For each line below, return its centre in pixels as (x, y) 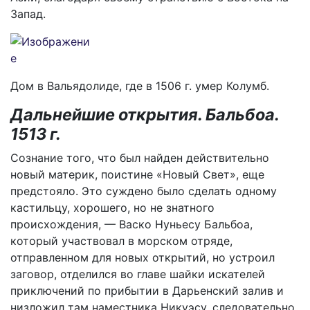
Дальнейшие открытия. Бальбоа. (145, 115)
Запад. (28, 14)
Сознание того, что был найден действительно (140, 158)
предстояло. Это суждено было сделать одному (144, 191)
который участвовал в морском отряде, (121, 241)
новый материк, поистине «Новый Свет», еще (137, 174)
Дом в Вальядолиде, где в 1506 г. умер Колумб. (140, 86)
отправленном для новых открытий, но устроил (143, 257)
